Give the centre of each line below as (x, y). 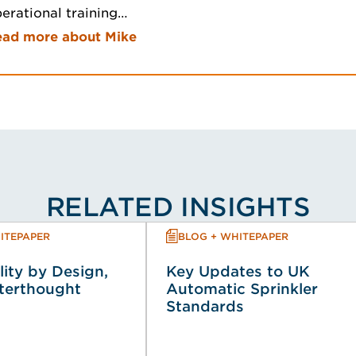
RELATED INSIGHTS (178, 207)
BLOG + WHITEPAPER (233, 236)
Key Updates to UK (238, 271)
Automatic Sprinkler (242, 289)
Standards (205, 306)
